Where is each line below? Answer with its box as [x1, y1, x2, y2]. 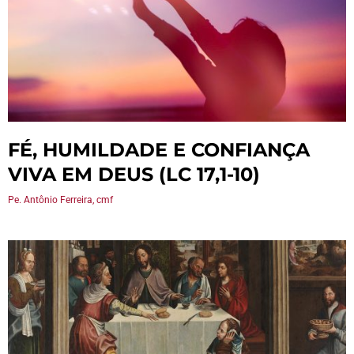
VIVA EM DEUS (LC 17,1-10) [8, 163, 260, 186]
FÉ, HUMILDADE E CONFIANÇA [8, 138, 310, 161]
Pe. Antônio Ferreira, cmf [8, 194, 113, 205]
